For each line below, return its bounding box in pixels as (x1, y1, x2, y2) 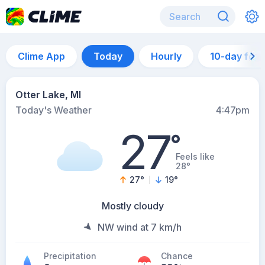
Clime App (18, 50, 65, 62)
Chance (161, 251, 193, 261)
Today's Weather (15, 104, 92, 116)
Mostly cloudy (101, 200, 164, 212)
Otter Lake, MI (15, 89, 81, 101)
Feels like (175, 151, 215, 161)
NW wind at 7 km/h (98, 221, 182, 233)
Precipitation (44, 251, 96, 261)
